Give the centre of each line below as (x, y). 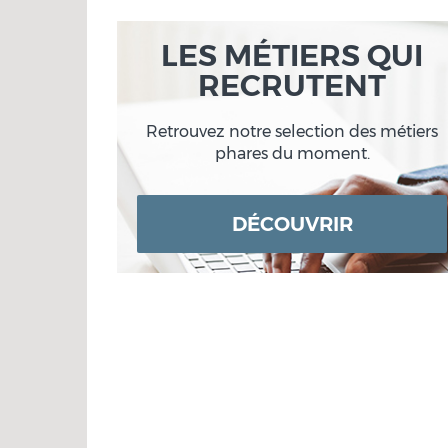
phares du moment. (292, 153)
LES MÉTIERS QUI (292, 55)
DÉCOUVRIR (292, 224)
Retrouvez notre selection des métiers (292, 131)
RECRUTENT (292, 85)
